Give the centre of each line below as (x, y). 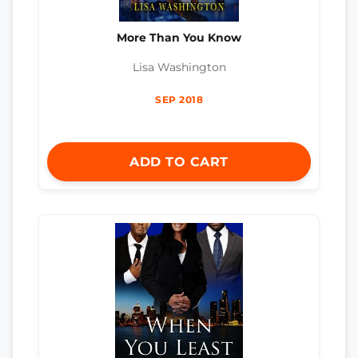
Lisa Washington (179, 68)
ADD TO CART (179, 162)
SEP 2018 (179, 100)
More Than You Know (179, 38)
